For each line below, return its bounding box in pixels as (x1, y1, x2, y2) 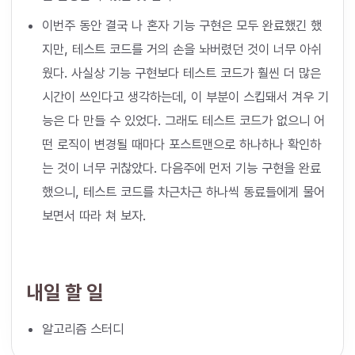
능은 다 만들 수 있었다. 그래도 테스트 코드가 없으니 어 (41, 112, 325, 128)
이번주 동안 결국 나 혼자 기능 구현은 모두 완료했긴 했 (41, 17, 322, 33)
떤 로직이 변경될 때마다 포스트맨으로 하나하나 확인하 (41, 136, 321, 152)
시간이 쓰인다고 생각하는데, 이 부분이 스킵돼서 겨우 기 (41, 88, 329, 105)
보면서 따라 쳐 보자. (41, 207, 146, 223)
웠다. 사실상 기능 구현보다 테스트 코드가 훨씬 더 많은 (41, 64, 321, 81)
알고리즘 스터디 (41, 321, 124, 338)
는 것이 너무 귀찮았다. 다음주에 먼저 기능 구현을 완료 (41, 159, 321, 176)
